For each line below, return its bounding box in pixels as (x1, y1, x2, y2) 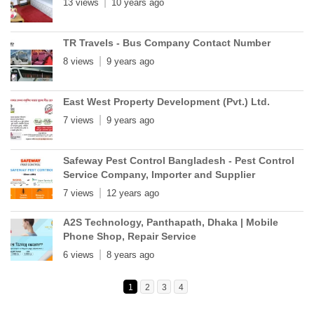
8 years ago (107, 250, 154, 261)
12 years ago (107, 188, 159, 199)
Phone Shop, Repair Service (63, 231, 196, 243)
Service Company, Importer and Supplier (63, 169, 255, 181)
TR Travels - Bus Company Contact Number (63, 37, 271, 49)
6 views (63, 250, 94, 261)
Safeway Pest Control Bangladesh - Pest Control (63, 155, 294, 167)
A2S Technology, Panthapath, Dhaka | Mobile (63, 217, 278, 228)
